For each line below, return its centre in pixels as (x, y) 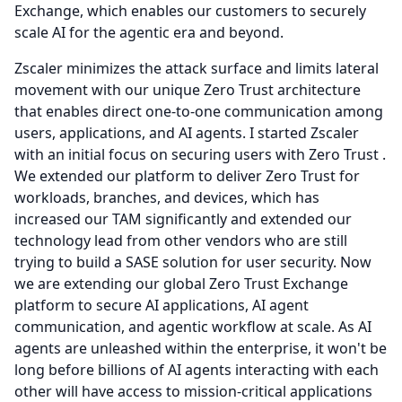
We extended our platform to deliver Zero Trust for (187, 176)
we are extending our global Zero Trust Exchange (181, 284)
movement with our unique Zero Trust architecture (188, 90)
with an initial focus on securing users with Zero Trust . (200, 154)
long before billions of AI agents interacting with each (197, 370)
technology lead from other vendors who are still (181, 240)
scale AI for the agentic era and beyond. (149, 32)
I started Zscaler (304, 133)
